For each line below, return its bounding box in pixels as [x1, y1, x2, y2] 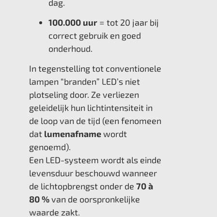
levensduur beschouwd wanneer [29, 168, 157, 179]
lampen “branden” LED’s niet [29, 76, 140, 87]
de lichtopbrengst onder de [29, 181, 136, 192]
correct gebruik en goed [48, 30, 141, 41]
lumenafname [44, 128, 101, 139]
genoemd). [29, 141, 71, 153]
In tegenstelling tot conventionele [29, 63, 161, 74]
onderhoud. [48, 43, 93, 54]
